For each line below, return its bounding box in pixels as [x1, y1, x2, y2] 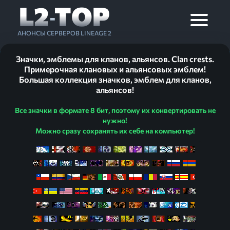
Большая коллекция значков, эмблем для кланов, [18, 74, 212, 84]
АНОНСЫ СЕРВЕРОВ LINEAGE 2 [17, 29, 111, 36]
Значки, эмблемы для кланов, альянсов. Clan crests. [16, 54, 214, 64]
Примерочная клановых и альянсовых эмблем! [24, 64, 206, 74]
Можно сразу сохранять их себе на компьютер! [35, 126, 195, 135]
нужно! [103, 116, 127, 125]
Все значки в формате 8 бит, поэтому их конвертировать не [14, 106, 216, 114]
